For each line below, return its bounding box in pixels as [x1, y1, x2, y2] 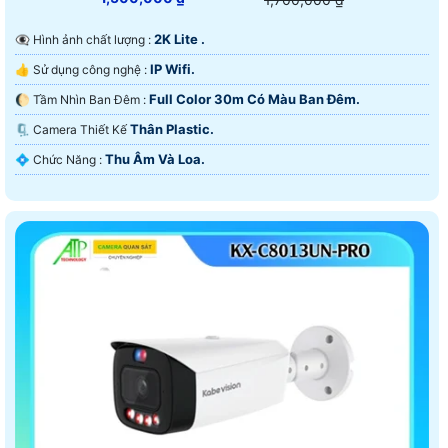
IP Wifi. [150, 60, 195, 77]
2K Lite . [154, 30, 205, 47]
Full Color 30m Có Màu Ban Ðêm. [149, 90, 360, 107]
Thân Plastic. [130, 120, 214, 137]
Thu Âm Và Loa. [105, 150, 205, 167]
